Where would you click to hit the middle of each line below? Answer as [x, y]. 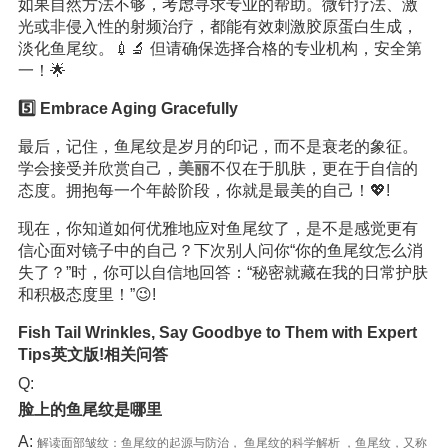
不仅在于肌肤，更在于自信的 [313, 168]
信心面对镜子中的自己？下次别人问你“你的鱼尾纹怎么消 [220, 250]
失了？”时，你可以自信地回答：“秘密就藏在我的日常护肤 [222, 272]
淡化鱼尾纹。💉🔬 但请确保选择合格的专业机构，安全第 [219, 48]
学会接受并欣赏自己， [97, 168]
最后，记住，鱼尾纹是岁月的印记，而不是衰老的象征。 [217, 146]
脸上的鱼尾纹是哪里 [89, 409]
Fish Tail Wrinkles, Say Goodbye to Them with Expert [217, 332]
